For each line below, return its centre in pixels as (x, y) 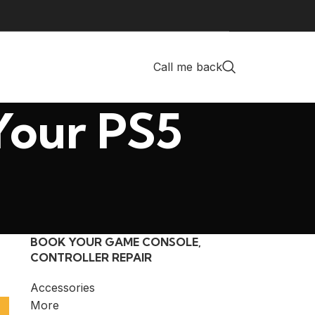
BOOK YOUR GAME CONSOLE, (115, 242)
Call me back (188, 66)
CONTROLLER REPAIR (91, 257)
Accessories (62, 288)
